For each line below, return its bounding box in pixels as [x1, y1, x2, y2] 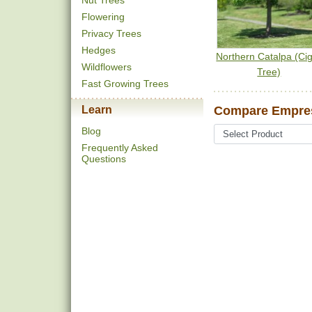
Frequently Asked [81, 142, 158, 153]
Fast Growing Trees [81, 78, 169, 89]
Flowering [81, 11, 125, 22]
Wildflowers [81, 61, 132, 72]
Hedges [81, 45, 116, 56]
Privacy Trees [81, 28, 141, 39]
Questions [81, 153, 126, 164]
